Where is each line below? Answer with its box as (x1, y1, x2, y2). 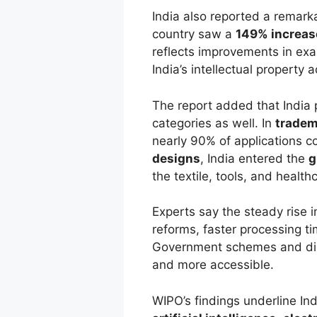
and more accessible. (151, 258, 274, 272)
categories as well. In (151, 115, 275, 130)
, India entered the (200, 151, 309, 166)
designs (151, 151, 200, 166)
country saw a (151, 27, 236, 42)
